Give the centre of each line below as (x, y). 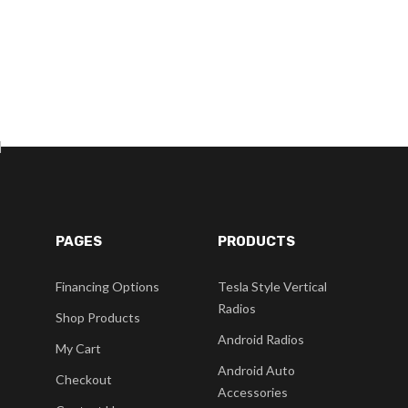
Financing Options (107, 286)
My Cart (78, 348)
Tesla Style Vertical (272, 286)
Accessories (252, 392)
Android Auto (256, 370)
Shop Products (97, 317)
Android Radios (260, 339)
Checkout (83, 379)
